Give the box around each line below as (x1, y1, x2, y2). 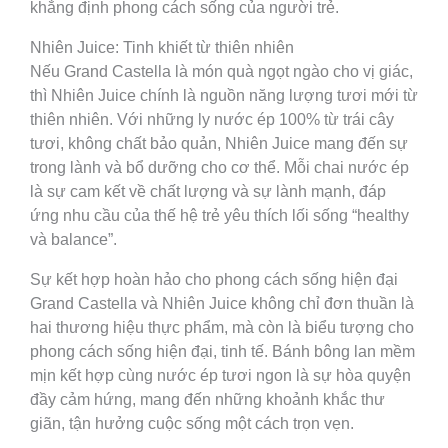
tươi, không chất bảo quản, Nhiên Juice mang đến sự (30, 135, 408, 153)
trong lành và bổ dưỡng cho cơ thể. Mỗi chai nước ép (30, 159, 409, 177)
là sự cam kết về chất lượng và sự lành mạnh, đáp (30, 183, 386, 201)
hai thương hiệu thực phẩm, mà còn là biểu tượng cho (30, 319, 414, 337)
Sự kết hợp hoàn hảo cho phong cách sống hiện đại (30, 271, 398, 289)
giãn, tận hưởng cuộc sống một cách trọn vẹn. (30, 415, 354, 433)
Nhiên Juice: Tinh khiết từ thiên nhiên (30, 39, 294, 57)
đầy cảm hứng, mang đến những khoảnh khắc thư (30, 391, 385, 409)
